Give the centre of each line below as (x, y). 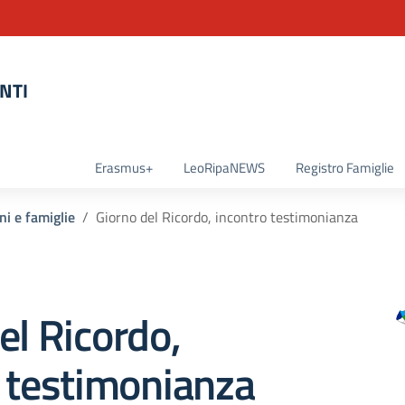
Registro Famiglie (345, 168)
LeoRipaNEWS (224, 168)
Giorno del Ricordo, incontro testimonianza (227, 217)
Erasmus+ (124, 168)
